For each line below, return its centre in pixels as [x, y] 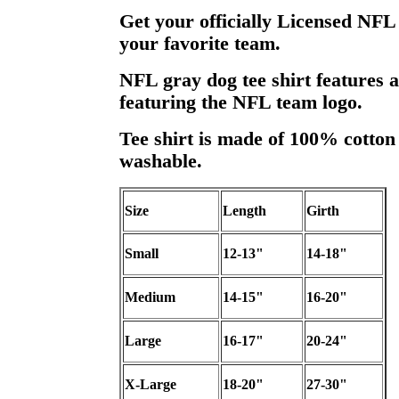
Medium [150, 297]
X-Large [150, 384]
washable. [160, 161]
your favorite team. [199, 43]
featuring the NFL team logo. [240, 102]
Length [244, 210]
